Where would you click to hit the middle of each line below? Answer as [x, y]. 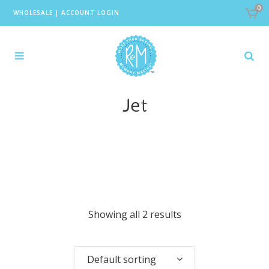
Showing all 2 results [134, 214]
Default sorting [122, 259]
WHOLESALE [33, 13]
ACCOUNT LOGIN [90, 13]
